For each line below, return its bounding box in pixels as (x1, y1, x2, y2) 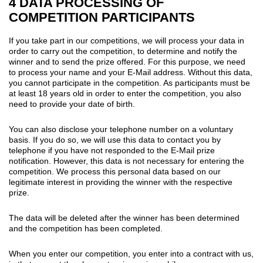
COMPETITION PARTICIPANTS (9, 9, 195, 25)
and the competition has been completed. (9, 223, 163, 233)
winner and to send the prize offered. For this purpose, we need (9, 56, 245, 66)
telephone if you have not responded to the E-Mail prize (9, 145, 215, 155)
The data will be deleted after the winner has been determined (9, 213, 240, 222)
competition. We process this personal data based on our (9, 166, 221, 176)
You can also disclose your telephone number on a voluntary (9, 124, 233, 134)
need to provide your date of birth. (9, 99, 135, 109)
